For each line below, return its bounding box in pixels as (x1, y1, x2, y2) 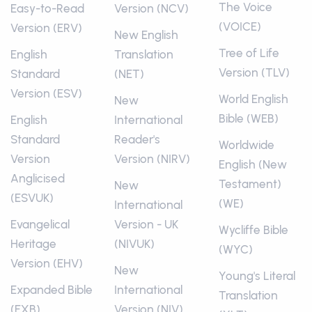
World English (218, 92, 288, 107)
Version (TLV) (218, 65, 290, 80)
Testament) (218, 177, 281, 192)
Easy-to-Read (10, 1, 84, 16)
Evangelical (10, 217, 70, 232)
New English (114, 28, 179, 42)
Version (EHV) (10, 256, 83, 271)
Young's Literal (218, 269, 295, 283)
